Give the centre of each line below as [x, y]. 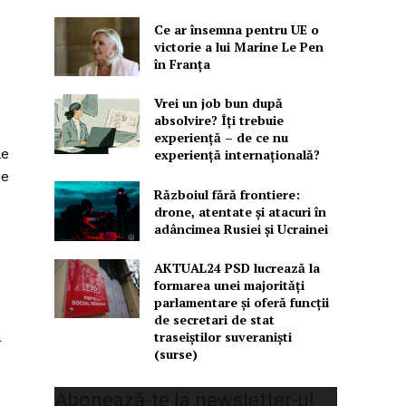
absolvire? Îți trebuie [218, 121]
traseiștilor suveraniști [222, 336]
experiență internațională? [237, 155]
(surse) [175, 353]
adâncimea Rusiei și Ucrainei [241, 228]
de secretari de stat [214, 319]
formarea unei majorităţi [229, 285]
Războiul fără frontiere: [227, 194]
